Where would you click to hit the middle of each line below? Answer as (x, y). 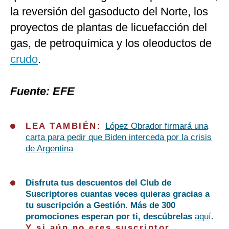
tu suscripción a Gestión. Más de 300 (100, 205)
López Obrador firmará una (156, 126)
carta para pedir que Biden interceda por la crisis (119, 138)
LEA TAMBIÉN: (65, 126)
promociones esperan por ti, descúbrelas (110, 217)
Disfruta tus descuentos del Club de (98, 183)
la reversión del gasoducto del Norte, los (109, 12)
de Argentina (49, 149)
